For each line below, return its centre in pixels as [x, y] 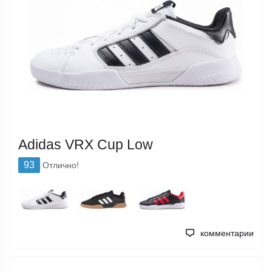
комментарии [227, 233]
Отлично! [61, 165]
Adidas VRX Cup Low [86, 145]
